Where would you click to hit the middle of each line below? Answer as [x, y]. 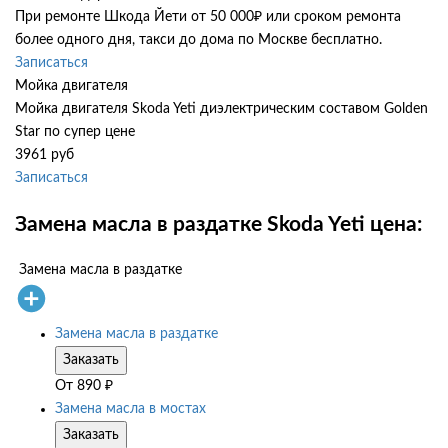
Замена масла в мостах [130, 409]
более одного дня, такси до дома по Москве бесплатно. [198, 40]
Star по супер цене [75, 132]
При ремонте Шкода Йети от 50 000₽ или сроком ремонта [208, 17]
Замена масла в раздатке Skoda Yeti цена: [218, 224]
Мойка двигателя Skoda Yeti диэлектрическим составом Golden [221, 109]
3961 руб [44, 155]
